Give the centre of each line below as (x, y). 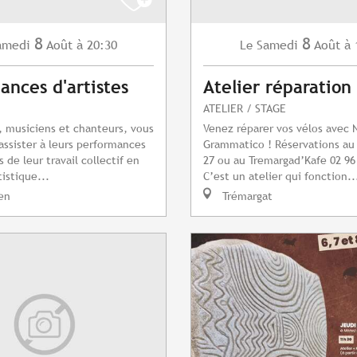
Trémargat (246, 196)
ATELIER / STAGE (245, 108)
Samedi (277, 45)
